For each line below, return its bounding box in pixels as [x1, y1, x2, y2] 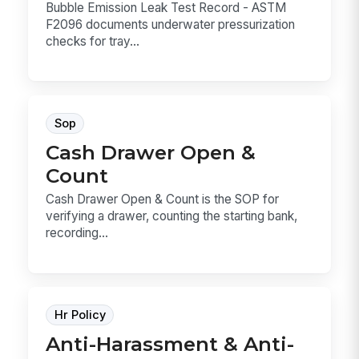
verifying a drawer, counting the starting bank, [46, 208, 298, 224]
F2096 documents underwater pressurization [46, 16, 296, 32]
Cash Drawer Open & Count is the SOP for [46, 192, 280, 208]
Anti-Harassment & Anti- [46, 332, 295, 357]
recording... [46, 225, 109, 241]
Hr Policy [54, 308, 106, 323]
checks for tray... [46, 33, 140, 49]
